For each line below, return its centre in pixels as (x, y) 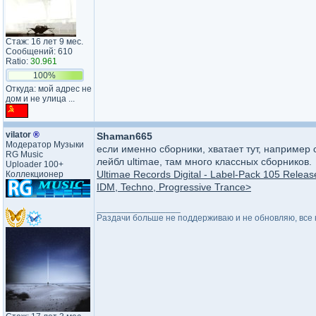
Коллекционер (35, 174)
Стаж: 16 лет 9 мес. (44, 42)
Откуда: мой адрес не (49, 89)
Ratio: (18, 61)
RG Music (24, 154)
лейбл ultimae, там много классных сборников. (204, 162)
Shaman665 (124, 136)
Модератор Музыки (45, 145)
